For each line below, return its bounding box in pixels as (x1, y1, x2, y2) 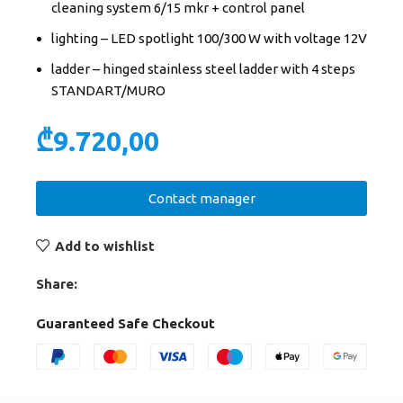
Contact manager (148, 191, 255, 206)
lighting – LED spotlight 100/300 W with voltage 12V (51, 31, 367, 46)
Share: (36, 276, 77, 291)
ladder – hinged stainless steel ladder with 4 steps (51, 61, 355, 76)
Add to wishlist (54, 237, 155, 254)
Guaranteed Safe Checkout (36, 316, 215, 331)
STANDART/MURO (51, 83, 166, 98)
